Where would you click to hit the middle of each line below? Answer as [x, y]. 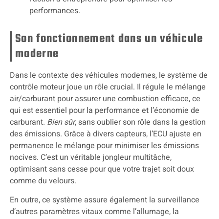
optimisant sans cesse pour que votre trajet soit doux [102, 169]
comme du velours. [43, 181]
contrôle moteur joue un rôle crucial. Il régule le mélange [108, 87]
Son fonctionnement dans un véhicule [109, 39]
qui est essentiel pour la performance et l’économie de [105, 111]
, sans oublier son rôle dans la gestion [140, 122]
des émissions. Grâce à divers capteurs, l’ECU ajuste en [106, 134]
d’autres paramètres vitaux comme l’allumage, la [94, 211]
